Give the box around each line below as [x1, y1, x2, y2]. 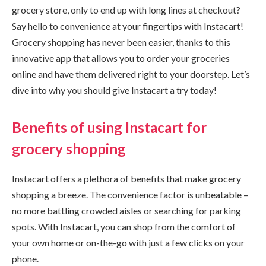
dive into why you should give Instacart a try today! [12, 84, 217, 96]
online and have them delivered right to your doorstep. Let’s [12, 68, 250, 80]
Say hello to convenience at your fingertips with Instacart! [12, 20, 243, 31]
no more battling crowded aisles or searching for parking [12, 205, 241, 217]
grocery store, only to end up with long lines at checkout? [12, 4, 240, 15]
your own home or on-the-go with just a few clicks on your [12, 237, 245, 249]
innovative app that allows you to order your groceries [12, 52, 230, 64]
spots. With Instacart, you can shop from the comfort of [12, 221, 236, 233]
